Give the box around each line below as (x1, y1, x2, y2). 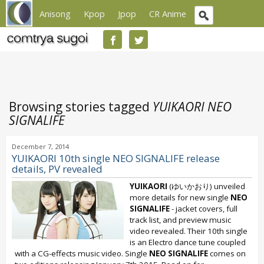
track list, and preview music (130, 214, 231, 225)
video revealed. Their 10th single (130, 226, 247, 236)
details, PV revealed (12, 162, 103, 176)
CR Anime (149, 8, 186, 19)
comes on (208, 248, 246, 259)
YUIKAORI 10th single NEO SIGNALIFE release (12, 151, 220, 165)
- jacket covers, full (170, 203, 237, 214)
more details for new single (130, 192, 230, 203)
